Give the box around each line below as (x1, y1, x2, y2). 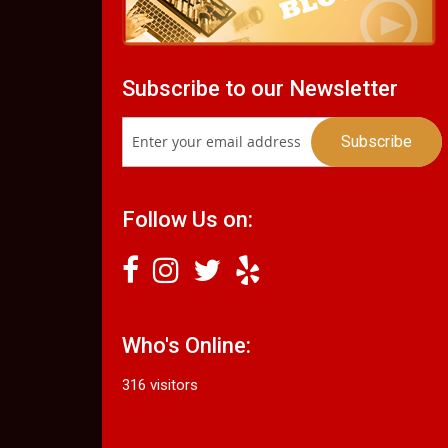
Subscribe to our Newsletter (122, 75, 398, 101)
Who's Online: (122, 332, 251, 358)
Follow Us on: (122, 206, 253, 232)
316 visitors (122, 375, 198, 394)
